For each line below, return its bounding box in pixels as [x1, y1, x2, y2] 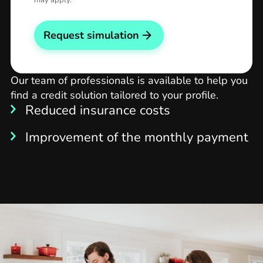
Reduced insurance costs [25, 102, 170, 120]
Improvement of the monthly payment [25, 129, 248, 147]
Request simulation [43, 28, 139, 43]
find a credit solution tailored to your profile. [11, 88, 218, 103]
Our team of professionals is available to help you [11, 73, 248, 88]
